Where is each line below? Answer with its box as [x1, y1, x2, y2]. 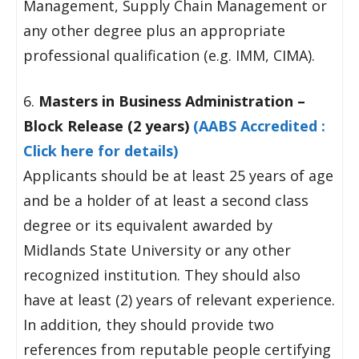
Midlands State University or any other [23, 240, 291, 260]
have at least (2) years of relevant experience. [23, 290, 335, 309]
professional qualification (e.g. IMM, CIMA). [23, 46, 315, 65]
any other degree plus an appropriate [23, 21, 285, 40]
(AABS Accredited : [193, 116, 325, 135]
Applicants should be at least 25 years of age [23, 166, 333, 185]
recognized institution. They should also [23, 265, 301, 284]
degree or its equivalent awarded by [23, 216, 272, 235]
